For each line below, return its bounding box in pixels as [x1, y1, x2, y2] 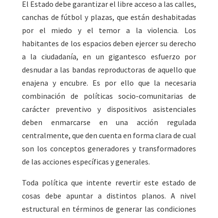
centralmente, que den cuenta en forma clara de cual [21, 130, 197, 141]
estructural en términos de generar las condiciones [21, 204, 197, 214]
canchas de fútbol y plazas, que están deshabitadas [21, 12, 197, 22]
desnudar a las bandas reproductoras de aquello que [21, 65, 197, 75]
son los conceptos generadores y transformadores [21, 144, 197, 154]
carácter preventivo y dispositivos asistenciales [21, 104, 197, 114]
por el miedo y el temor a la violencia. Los [21, 25, 197, 36]
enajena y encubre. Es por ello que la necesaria [21, 78, 197, 88]
